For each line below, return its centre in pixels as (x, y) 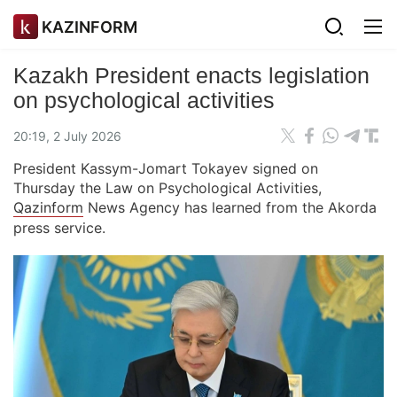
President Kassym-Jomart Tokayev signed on (166, 168)
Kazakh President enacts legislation (191, 75)
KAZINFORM (90, 27)
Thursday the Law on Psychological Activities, (167, 188)
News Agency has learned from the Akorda (230, 207)
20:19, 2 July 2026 (67, 136)
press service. (59, 228)
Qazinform (48, 207)
